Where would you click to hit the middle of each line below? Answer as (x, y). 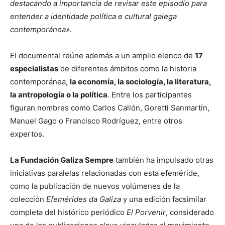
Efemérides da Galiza (84, 199)
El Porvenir (146, 212)
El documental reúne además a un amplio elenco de (102, 55)
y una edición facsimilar (164, 199)
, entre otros (160, 121)
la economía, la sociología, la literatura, (140, 81)
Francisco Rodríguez (102, 121)
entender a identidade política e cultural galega (93, 16)
